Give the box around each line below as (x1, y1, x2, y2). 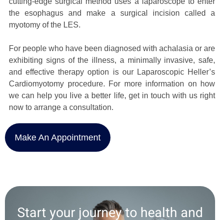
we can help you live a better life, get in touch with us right (9, 91, 215, 100)
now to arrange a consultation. (9, 103, 113, 111)
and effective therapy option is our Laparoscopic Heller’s (9, 67, 215, 76)
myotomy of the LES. (9, 20, 81, 29)
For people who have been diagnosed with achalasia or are (9, 44, 215, 53)
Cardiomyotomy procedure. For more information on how (9, 79, 215, 88)
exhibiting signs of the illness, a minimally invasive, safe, (9, 55, 215, 64)
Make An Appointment (15, 132, 101, 142)
